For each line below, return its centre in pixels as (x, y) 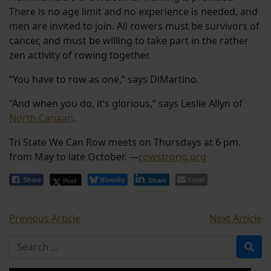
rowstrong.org (172, 156)
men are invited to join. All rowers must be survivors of (134, 26)
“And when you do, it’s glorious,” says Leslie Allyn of (126, 103)
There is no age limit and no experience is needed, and (133, 11)
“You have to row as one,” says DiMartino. (104, 79)
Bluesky (113, 179)
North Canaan (41, 118)
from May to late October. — (74, 156)
